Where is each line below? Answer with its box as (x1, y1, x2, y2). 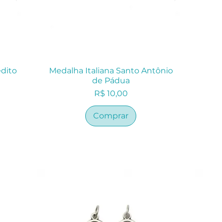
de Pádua (92, 76, 130, 86)
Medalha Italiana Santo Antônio (49, 66, 173, 76)
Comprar (93, 111, 129, 121)
